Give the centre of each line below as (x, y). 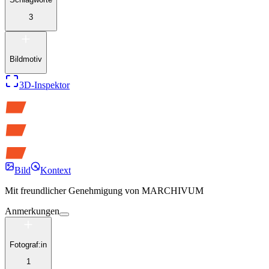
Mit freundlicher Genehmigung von (72, 190)
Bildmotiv (26, 59)
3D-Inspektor (44, 85)
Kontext (56, 170)
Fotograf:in (28, 244)
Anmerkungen (32, 211)
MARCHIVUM (173, 190)
